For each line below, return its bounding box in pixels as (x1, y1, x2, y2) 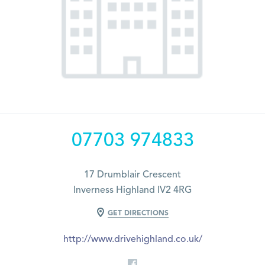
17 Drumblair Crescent (84, 170, 181, 180)
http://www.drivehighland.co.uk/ (63, 235, 202, 245)
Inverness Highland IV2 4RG (73, 185, 192, 195)
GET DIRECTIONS (107, 209, 169, 217)
